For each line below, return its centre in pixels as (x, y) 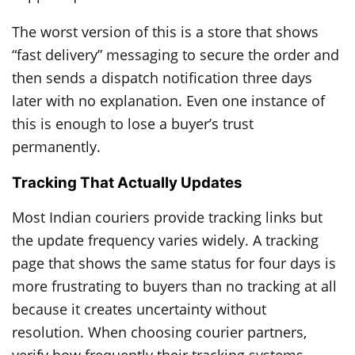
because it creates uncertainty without (139, 309)
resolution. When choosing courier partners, (159, 332)
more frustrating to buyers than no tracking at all (174, 286)
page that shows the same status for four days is (174, 263)
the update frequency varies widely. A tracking (165, 240)
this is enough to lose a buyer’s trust (133, 123)
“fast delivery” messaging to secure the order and (176, 54)
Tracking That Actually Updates (127, 182)
